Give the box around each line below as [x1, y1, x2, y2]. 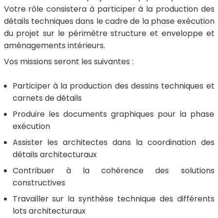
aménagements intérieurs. [3, 40, 105, 51]
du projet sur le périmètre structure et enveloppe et [3, 28, 215, 39]
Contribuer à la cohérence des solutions [12, 165, 215, 176]
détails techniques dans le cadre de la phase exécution [3, 16, 215, 27]
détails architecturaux [12, 149, 97, 160]
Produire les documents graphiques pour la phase [12, 109, 215, 120]
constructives [12, 177, 65, 188]
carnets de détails [12, 92, 82, 104]
